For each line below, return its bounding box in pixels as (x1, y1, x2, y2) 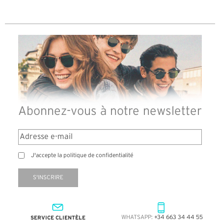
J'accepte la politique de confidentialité (31, 152, 133, 158)
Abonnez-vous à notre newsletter (18, 106, 202, 117)
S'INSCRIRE (33, 174, 63, 180)
